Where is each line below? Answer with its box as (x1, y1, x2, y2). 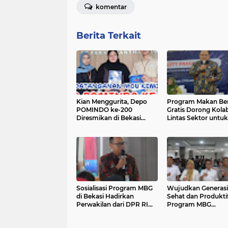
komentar (94, 3, 127, 11)
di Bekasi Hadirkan (76, 192, 134, 201)
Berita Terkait (76, 30, 141, 42)
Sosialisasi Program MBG (76, 184, 153, 192)
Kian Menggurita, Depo (76, 98, 147, 106)
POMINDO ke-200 (76, 106, 132, 114)
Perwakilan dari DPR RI (76, 201, 148, 209)
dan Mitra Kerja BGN (76, 209, 139, 217)
